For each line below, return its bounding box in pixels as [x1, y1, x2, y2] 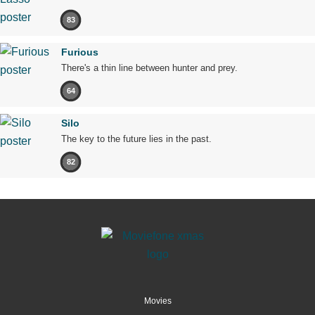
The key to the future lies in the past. [61, 133, 212, 144]
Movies [143, 295, 172, 306]
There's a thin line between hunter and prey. [61, 62, 238, 73]
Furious [61, 46, 98, 58]
